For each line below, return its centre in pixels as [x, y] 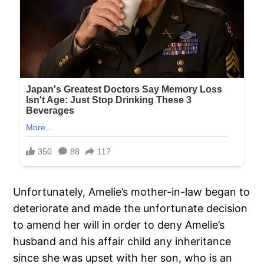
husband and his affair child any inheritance [122, 242]
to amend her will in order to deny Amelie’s [119, 225]
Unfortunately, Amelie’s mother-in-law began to [132, 192]
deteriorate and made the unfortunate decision [131, 209]
